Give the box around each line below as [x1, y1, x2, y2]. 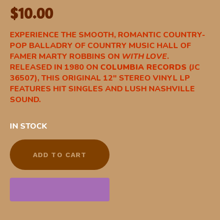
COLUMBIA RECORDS [100, 62, 187, 73]
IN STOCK [10, 121, 47, 132]
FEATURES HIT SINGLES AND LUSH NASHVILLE [10, 83, 195, 94]
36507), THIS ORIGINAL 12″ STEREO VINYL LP [10, 73, 190, 83]
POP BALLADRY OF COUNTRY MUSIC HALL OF [10, 40, 191, 51]
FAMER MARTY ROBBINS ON [10, 51, 122, 62]
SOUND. [10, 94, 41, 105]
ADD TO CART [33, 151, 87, 159]
